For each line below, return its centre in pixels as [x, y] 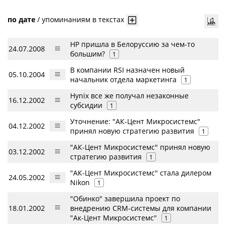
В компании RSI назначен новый [127, 70]
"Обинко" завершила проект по [125, 199]
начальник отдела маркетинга [123, 79]
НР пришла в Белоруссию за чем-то [132, 44]
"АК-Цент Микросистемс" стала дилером [141, 173]
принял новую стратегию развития [132, 131]
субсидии [86, 105]
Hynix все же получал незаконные [129, 96]
